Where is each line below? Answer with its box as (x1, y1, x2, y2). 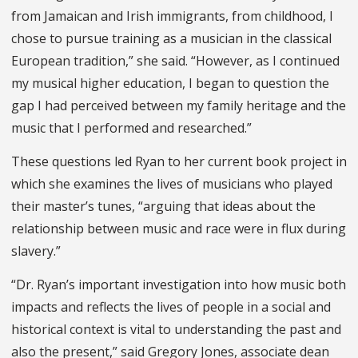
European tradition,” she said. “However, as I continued (11, 52, 340, 70)
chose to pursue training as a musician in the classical (11, 30, 332, 48)
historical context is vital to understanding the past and (11, 320, 341, 339)
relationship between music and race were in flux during (11, 220, 346, 238)
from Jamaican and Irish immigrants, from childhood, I (11, 7, 333, 26)
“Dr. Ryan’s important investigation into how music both (11, 276, 346, 294)
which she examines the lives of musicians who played (11, 175, 332, 193)
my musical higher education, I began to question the (11, 74, 329, 93)
